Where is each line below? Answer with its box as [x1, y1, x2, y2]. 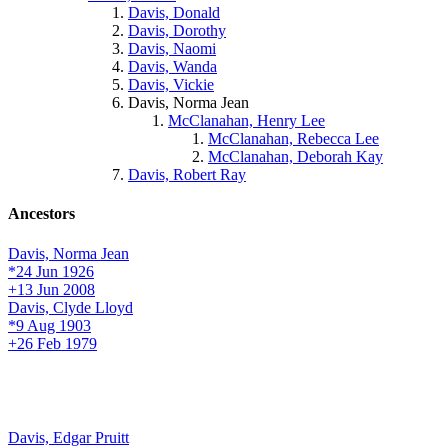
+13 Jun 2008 [8, 280, 95, 298]
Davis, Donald [128, 4, 220, 22]
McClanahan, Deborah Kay [208, 148, 383, 166]
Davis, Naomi [128, 40, 216, 58]
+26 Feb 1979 [8, 334, 97, 352]
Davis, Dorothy [128, 22, 226, 40]
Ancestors [8, 205, 75, 223]
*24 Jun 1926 [8, 262, 94, 280]
